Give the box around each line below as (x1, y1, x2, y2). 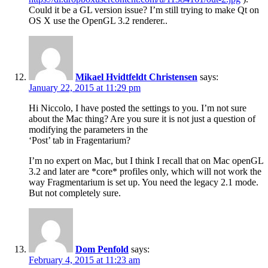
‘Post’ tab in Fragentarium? (29, 135, 130, 146)
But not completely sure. (29, 188, 121, 199)
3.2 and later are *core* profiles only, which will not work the (29, 166, 261, 177)
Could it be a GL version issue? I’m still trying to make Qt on (29, 5, 259, 16)
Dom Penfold (75, 244, 129, 255)
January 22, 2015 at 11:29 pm (29, 83, 141, 93)
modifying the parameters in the (29, 124, 148, 135)
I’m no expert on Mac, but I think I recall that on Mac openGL (29, 156, 263, 166)
